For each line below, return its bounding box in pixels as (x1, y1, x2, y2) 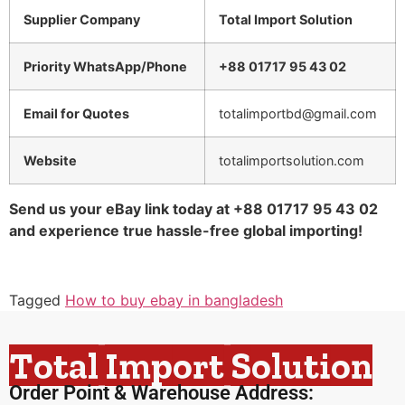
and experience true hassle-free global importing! (9, 221, 363, 240)
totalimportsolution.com (219, 153, 364, 169)
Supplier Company (24, 12, 140, 28)
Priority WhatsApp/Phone (24, 59, 187, 75)
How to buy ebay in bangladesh (65, 291, 283, 310)
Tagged (9, 291, 65, 310)
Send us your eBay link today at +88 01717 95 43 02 (9, 200, 378, 219)
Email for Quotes (24, 106, 129, 122)
